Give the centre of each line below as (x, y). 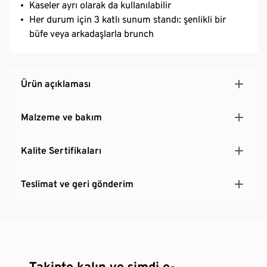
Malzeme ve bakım (61, 117)
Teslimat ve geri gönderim (77, 184)
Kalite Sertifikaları (61, 150)
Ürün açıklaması (56, 83)
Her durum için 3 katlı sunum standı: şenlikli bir (128, 19)
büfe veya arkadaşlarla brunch (91, 33)
